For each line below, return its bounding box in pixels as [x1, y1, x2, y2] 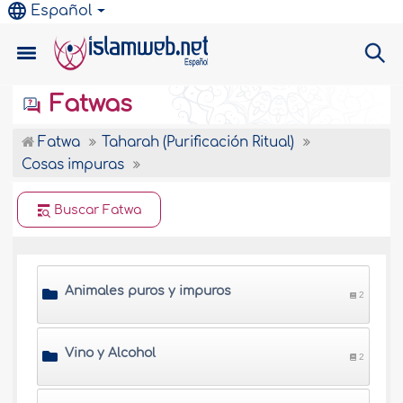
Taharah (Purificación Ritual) [102, 135, 299, 150]
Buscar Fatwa [54, 203, 142, 217]
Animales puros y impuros [65, 284, 232, 299]
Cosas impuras [22, 157, 129, 173]
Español [31, 3, 94, 19]
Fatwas [43, 92, 133, 117]
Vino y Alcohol [65, 346, 157, 361]
